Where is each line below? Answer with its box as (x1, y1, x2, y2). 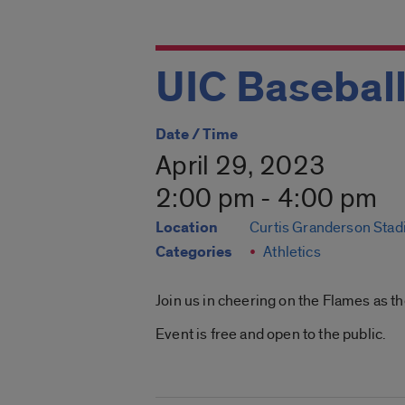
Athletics (263, 242, 321, 262)
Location (155, 218, 218, 239)
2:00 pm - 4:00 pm (155, 182, 378, 217)
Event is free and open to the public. (155, 325, 387, 344)
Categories (155, 242, 231, 263)
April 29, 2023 (155, 149, 326, 184)
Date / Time (155, 125, 238, 146)
